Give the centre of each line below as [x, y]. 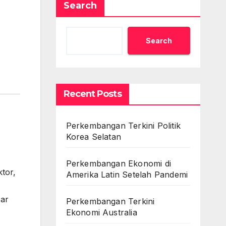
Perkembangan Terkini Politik [123, 126]
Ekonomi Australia [101, 212]
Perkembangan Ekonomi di [119, 163]
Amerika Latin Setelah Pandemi [127, 175]
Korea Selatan [94, 137]
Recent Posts [92, 94]
